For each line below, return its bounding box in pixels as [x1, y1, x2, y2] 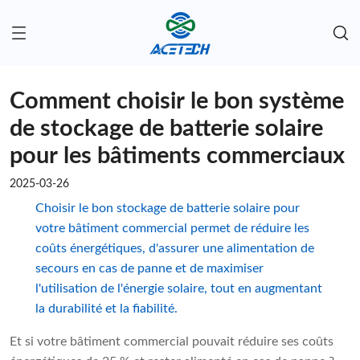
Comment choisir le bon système [10, 90, 344, 114]
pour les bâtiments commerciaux [10, 145, 345, 169]
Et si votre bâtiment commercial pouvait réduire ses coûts [10, 335, 333, 349]
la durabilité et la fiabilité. [35, 302, 178, 316]
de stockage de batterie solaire [10, 117, 323, 141]
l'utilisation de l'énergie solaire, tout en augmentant [35, 282, 322, 296]
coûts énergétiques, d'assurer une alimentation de [35, 242, 314, 256]
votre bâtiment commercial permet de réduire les [35, 222, 309, 235]
